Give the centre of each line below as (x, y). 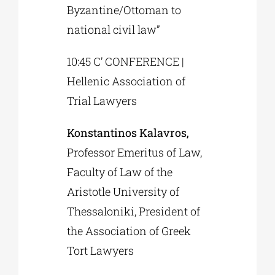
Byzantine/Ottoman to (124, 10)
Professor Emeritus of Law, (135, 153)
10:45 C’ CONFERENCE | (126, 62)
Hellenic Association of (126, 81)
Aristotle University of (123, 192)
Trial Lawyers (102, 101)
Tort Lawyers (101, 251)
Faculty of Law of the (120, 172)
